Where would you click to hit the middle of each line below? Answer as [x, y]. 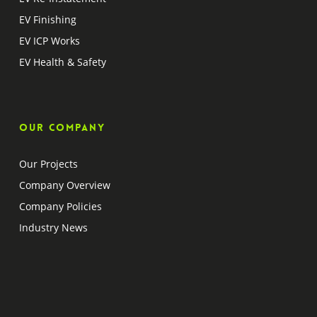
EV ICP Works [49, 41]
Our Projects [48, 164]
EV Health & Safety [62, 62]
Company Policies [60, 206]
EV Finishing [47, 19]
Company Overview [64, 185]
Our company [62, 127]
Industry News [53, 227]
